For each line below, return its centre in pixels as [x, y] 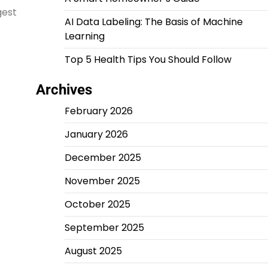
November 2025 [102, 181]
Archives [64, 89]
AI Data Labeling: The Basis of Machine [153, 22]
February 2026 [98, 111]
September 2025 [104, 227]
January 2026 [96, 134]
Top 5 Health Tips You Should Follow [148, 59]
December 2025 [103, 157]
